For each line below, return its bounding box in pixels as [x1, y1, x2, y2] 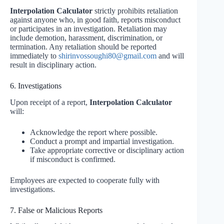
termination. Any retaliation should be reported [10, 42, 156, 51]
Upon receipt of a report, [10, 97, 89, 106]
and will [156, 51, 184, 60]
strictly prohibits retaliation [92, 6, 178, 15]
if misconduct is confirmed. [30, 154, 115, 163]
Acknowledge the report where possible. [30, 127, 157, 136]
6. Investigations [10, 81, 61, 90]
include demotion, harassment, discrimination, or [10, 33, 162, 42]
